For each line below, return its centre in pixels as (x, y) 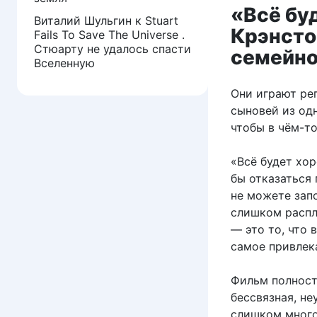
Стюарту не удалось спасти (113, 48)
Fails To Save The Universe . (109, 34)
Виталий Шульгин (83, 20)
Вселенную (64, 63)
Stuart (162, 20)
